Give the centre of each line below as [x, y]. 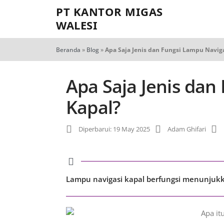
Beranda [68, 50]
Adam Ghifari [187, 129]
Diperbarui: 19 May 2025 [114, 129]
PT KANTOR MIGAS [109, 11]
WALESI [77, 25]
